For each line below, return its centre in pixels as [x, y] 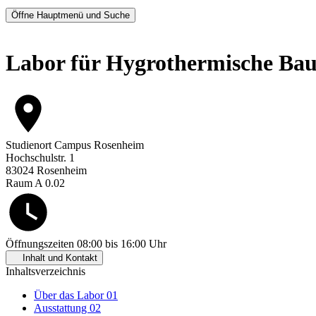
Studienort [29, 145]
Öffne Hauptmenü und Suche [71, 15]
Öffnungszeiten [40, 244]
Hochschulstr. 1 [40, 158]
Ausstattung [62, 308]
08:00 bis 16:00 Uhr [120, 244]
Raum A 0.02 [35, 183]
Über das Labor [70, 296]
